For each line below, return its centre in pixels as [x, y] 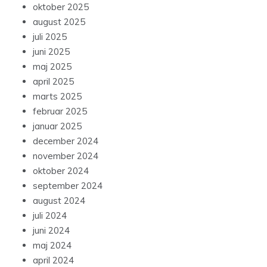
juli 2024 [50, 216]
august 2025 [59, 22]
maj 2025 [52, 67]
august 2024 [59, 201]
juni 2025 [51, 52]
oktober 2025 [61, 7]
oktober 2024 [61, 171]
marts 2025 [57, 97]
